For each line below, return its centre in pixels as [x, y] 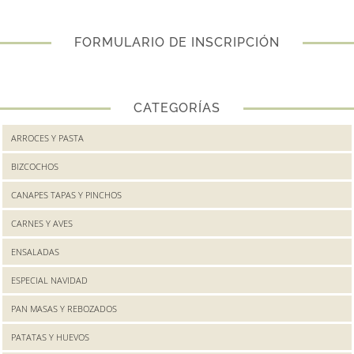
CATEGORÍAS [177, 107]
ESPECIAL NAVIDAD [49, 280]
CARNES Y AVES [42, 223]
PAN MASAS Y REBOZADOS [64, 308]
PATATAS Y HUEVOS [50, 337]
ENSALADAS [35, 251]
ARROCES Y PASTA [47, 137]
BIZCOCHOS [35, 166]
